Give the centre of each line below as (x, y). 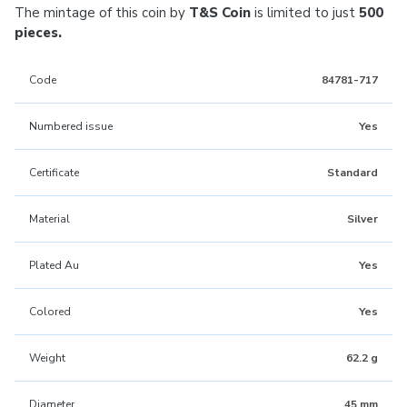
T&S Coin (220, 13)
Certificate (54, 173)
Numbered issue (71, 126)
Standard (352, 173)
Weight (47, 358)
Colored (50, 312)
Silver (362, 219)
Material (50, 219)
